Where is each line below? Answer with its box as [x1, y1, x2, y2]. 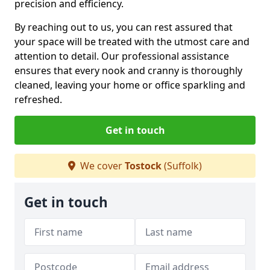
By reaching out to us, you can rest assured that [14, 20, 233, 34]
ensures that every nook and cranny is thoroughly [14, 63, 242, 77]
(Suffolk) [162, 159, 202, 172]
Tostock [125, 159, 162, 172]
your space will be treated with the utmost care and [14, 34, 250, 48]
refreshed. [14, 92, 62, 106]
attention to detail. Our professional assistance [14, 49, 229, 63]
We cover [78, 159, 125, 172]
